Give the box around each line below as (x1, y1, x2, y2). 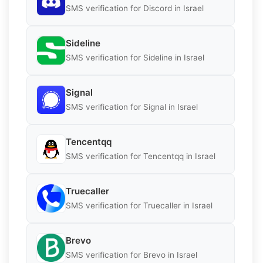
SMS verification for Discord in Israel (66, 4, 204, 14)
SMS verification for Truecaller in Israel (66, 201, 213, 211)
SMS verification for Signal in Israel (66, 102, 198, 112)
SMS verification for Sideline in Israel (66, 53, 204, 63)
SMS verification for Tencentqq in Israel (66, 151, 215, 161)
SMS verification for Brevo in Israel (66, 250, 197, 260)
